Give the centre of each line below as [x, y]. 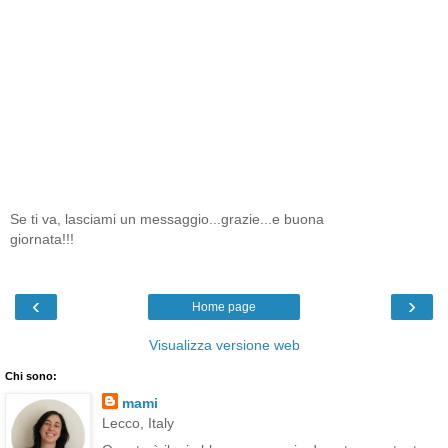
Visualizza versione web [224, 344]
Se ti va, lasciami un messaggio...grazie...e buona [167, 219]
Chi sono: [31, 375]
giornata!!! [42, 239]
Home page [224, 306]
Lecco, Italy [137, 422]
